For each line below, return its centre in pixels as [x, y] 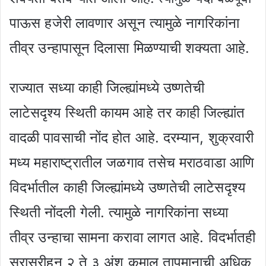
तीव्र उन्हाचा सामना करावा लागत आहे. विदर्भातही [133, 237]
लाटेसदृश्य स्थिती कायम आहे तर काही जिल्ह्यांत [127, 112]
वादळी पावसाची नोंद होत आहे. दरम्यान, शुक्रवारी [132, 137]
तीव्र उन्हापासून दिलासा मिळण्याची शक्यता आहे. [129, 47]
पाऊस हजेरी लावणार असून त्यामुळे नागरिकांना [124, 23]
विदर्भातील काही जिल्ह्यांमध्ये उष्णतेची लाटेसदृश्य [127, 187]
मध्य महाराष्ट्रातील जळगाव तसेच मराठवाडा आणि [132, 162]
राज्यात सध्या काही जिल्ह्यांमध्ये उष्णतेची [107, 87]
